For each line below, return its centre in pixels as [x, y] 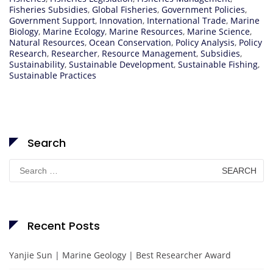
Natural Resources [47, 43]
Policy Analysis [205, 43]
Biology [24, 32]
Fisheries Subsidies [48, 10]
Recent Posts [64, 226]
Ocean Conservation [130, 43]
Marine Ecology [74, 32]
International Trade [186, 21]
